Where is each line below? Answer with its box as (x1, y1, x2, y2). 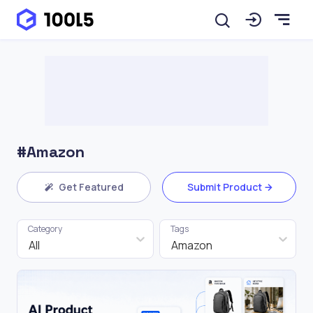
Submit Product (187, 180, 262, 194)
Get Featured (58, 180, 124, 194)
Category (28, 223, 62, 235)
